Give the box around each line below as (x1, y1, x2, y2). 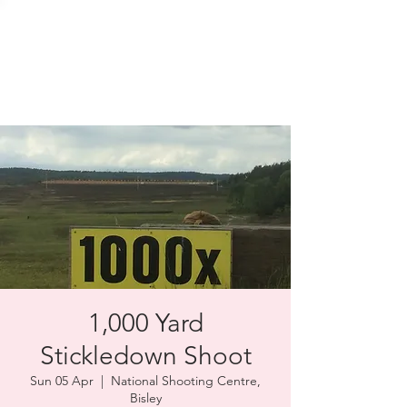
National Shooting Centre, (111, 372, 261, 389)
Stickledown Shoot (39, 341, 252, 371)
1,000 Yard (87, 308, 203, 338)
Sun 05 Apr (30, 372, 94, 389)
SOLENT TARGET (45, 11, 189, 32)
